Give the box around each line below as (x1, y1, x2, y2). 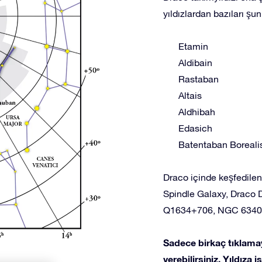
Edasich (178, 123, 212, 133)
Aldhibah (178, 106, 215, 117)
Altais (178, 90, 202, 101)
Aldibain (178, 57, 212, 68)
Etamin (178, 41, 208, 51)
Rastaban (178, 74, 219, 84)
